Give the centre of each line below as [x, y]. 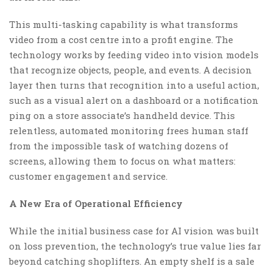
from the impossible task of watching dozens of [119, 145]
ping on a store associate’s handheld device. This [122, 115]
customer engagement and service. [88, 176]
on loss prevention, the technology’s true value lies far [135, 246]
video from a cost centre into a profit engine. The [121, 39]
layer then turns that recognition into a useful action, [134, 85]
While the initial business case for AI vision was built [134, 230]
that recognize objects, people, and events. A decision [131, 70]
